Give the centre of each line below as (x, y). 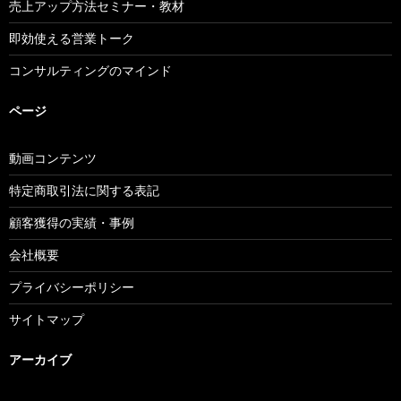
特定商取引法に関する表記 (84, 190)
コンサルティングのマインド (90, 70)
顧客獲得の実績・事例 (72, 222)
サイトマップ (47, 319)
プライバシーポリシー (72, 286)
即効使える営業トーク (72, 38)
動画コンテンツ (53, 158)
